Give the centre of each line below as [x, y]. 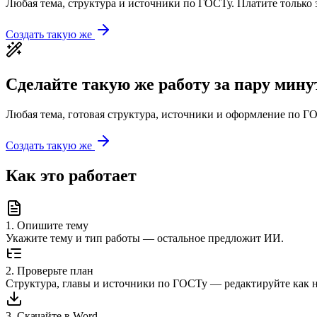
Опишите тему [53, 225]
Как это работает [71, 176]
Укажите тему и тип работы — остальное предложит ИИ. [145, 238]
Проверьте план [55, 271]
